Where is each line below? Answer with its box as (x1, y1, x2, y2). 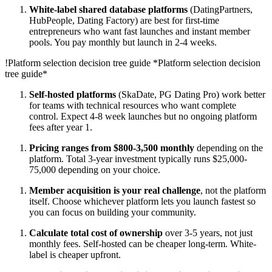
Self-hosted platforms (29, 89, 116, 100)
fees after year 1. (29, 122, 92, 133)
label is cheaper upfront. (29, 250, 121, 260)
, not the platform (200, 185, 266, 196)
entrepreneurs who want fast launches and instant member (29, 26, 250, 37)
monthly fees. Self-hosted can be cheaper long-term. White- (29, 239, 256, 250)
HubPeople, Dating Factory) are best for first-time (29, 15, 219, 26)
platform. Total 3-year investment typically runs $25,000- (29, 154, 247, 165)
